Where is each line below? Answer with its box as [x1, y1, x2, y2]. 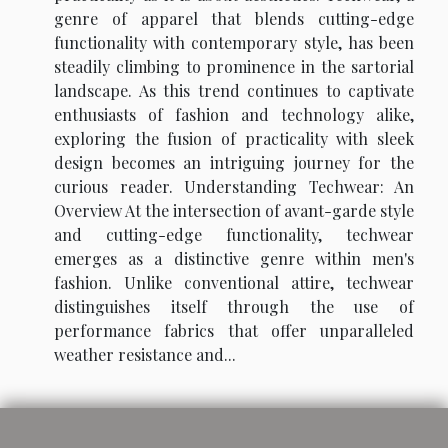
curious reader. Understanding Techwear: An [54, 176, 414, 198]
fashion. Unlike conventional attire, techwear [54, 272, 414, 294]
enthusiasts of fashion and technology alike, [54, 104, 414, 126]
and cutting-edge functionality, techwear [54, 224, 414, 246]
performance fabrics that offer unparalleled [54, 320, 414, 342]
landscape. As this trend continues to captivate [54, 80, 414, 102]
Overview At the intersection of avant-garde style [54, 200, 414, 222]
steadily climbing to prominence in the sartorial [54, 56, 414, 78]
